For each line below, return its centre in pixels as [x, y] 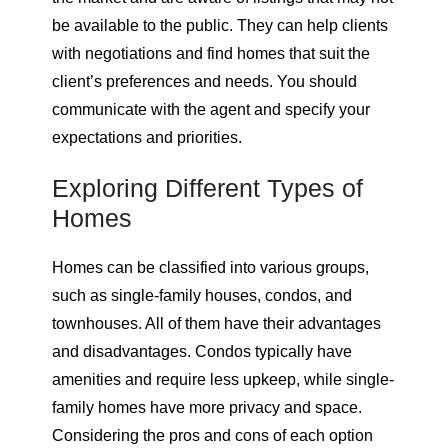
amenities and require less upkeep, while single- [223, 380]
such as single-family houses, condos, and [202, 296]
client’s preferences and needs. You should [204, 82]
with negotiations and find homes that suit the [211, 54]
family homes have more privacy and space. [207, 408]
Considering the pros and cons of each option [212, 436]
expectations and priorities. [147, 138]
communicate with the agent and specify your [211, 110]
